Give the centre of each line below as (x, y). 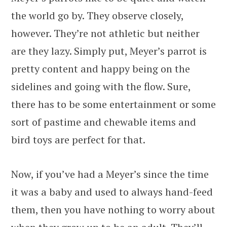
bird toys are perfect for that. (78, 139)
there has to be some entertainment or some (113, 104)
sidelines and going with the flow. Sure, (101, 86)
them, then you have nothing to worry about (113, 209)
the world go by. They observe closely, (97, 15)
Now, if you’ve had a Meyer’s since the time (110, 174)
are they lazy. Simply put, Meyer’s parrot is (109, 51)
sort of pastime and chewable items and (104, 122)
